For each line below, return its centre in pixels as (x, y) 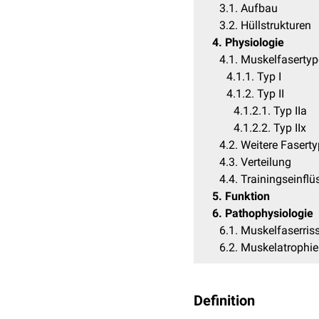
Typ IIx (290, 128)
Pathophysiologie (269, 213)
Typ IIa (290, 111)
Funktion (247, 196)
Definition (224, 300)
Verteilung (266, 162)
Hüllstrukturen (276, 25)
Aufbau (259, 8)
